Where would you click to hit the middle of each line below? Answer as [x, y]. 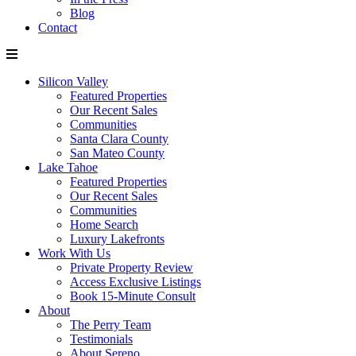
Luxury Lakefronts [117, 239]
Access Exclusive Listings [135, 282]
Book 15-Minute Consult [133, 296]
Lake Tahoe [68, 167]
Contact [58, 27]
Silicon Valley [73, 81]
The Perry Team [110, 325]
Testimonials [101, 339]
